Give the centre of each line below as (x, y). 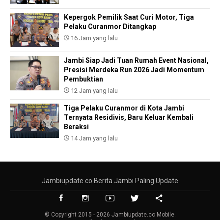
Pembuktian (83, 79)
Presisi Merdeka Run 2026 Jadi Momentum (134, 69)
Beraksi (76, 126)
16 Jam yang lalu (94, 38)
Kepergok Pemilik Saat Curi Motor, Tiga (129, 17)
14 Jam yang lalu (94, 138)
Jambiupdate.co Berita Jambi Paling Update (110, 180)
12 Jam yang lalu (94, 90)
